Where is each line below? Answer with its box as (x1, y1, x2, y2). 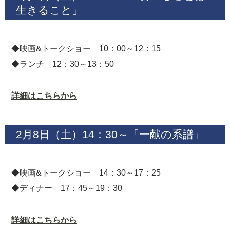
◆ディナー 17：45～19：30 (11, 183, 122, 193)
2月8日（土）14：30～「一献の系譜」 (15, 128, 204, 140)
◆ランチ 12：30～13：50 (11, 60, 114, 68)
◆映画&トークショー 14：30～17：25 (11, 168, 161, 177)
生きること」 (15, 4, 83, 16)
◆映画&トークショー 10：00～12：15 (11, 44, 161, 53)
